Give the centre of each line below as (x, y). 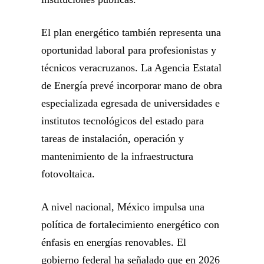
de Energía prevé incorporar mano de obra (132, 86)
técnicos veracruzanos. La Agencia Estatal (131, 68)
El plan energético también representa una (131, 33)
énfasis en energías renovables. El (114, 242)
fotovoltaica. (70, 174)
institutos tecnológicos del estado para (123, 121)
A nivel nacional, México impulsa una (123, 207)
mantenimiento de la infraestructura (117, 156)
